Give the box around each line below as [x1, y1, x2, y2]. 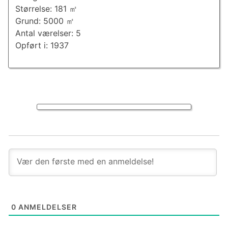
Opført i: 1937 [15, 40, 69, 51]
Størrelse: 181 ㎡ [15, 4, 77, 14]
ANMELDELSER [16, 202, 77, 211]
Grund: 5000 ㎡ [15, 16, 74, 26]
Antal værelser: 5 [15, 28, 81, 39]
